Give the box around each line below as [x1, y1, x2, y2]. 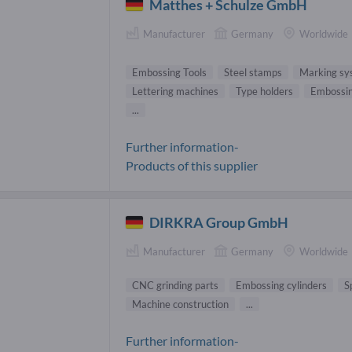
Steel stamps [224, 65, 282, 79]
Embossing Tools [132, 65, 207, 79]
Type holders [236, 84, 293, 97]
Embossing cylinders [236, 279, 327, 292]
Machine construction [132, 298, 229, 311]
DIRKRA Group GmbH [149, 213, 289, 231]
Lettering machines [132, 84, 218, 97]
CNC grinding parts [132, 279, 218, 292]
